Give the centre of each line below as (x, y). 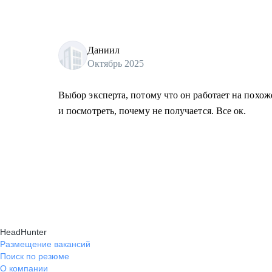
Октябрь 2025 (116, 63)
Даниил (104, 50)
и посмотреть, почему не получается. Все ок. (152, 111)
